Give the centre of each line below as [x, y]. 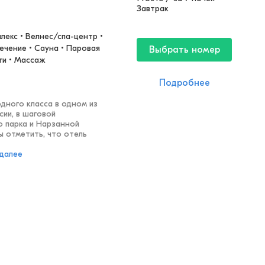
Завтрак [153, 9]
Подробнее [184, 83]
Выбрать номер [184, 50]
